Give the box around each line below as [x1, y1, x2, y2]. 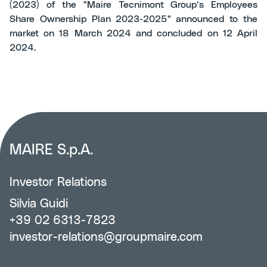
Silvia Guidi [10, 198, 68, 210]
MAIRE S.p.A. [10, 143, 93, 157]
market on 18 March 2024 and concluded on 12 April [10, 29, 257, 38]
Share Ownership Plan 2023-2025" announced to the [10, 14, 257, 24]
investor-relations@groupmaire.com [10, 231, 203, 243]
